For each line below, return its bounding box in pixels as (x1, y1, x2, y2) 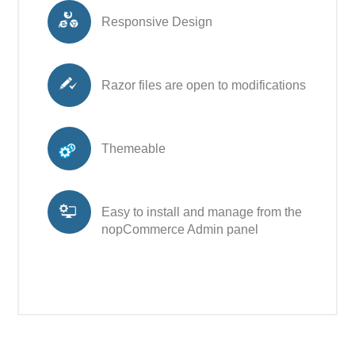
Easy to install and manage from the (101, 204, 303, 219)
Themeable (101, 141, 166, 155)
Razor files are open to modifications (101, 78, 307, 92)
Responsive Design (101, 14, 213, 29)
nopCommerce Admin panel (101, 222, 259, 236)
